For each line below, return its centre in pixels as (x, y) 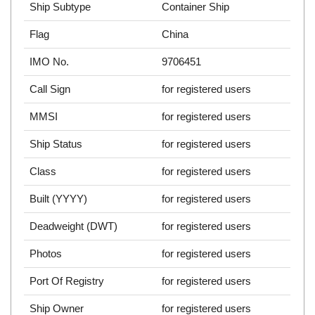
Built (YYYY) (59, 199)
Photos (46, 254)
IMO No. (50, 62)
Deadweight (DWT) (74, 226)
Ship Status (56, 144)
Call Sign (50, 89)
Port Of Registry (67, 281)
